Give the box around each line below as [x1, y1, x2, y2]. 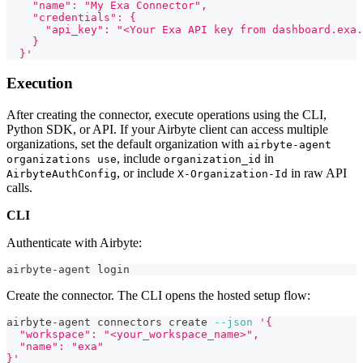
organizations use [6, 153, 117, 166]
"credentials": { [6, 11, 136, 23]
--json [214, 316, 253, 329]
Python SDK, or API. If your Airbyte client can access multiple [6, 122, 328, 137]
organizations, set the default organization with [6, 137, 247, 152]
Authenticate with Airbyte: [6, 236, 142, 250]
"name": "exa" [6, 340, 104, 353]
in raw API [288, 166, 347, 181]
